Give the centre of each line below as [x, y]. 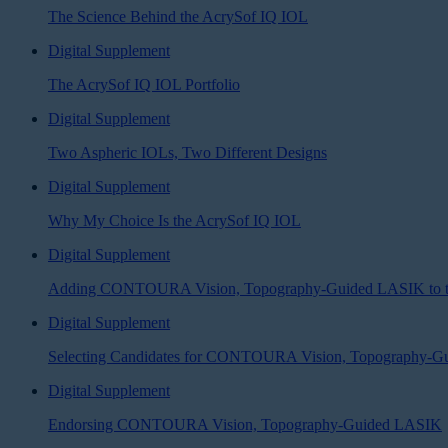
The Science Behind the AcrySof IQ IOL [178, 16]
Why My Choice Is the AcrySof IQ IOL [174, 220]
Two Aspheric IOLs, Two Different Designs [187, 152]
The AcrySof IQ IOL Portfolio [144, 84]
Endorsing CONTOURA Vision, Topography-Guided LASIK [245, 424]
